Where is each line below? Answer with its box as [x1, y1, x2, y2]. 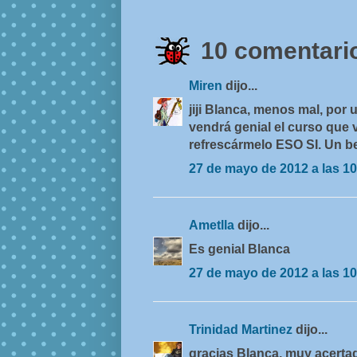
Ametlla [189, 218, 237, 233]
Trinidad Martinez [189, 323, 296, 337]
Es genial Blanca [189, 242, 290, 257]
